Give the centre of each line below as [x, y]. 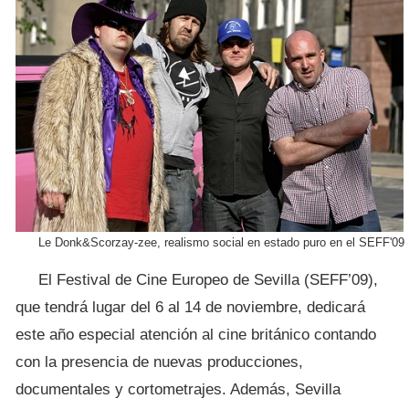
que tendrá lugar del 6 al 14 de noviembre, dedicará [190, 307]
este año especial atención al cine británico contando [196, 335]
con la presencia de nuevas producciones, [159, 362]
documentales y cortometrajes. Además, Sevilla [178, 389]
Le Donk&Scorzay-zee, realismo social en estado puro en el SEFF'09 [221, 242]
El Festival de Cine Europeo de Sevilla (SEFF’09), [208, 280]
